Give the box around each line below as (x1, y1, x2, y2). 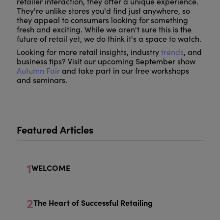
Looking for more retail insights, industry (16, 47, 161, 57)
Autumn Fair (16, 65, 60, 76)
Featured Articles (16, 123, 93, 137)
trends (161, 47, 184, 57)
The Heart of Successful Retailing (33, 197, 153, 208)
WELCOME (31, 162, 70, 173)
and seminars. (16, 75, 67, 85)
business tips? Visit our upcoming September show (16, 56, 195, 67)
